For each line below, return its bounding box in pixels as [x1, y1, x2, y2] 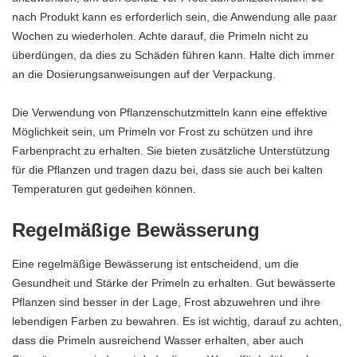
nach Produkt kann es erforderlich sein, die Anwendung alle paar [12, 10, 337, 23]
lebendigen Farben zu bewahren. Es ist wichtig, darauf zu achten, [12, 315, 342, 328]
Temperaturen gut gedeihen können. [12, 182, 196, 195]
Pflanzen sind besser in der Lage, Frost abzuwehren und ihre [12, 296, 320, 309]
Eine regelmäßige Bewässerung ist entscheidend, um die [12, 257, 299, 271]
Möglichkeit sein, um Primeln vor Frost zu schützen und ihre [12, 124, 313, 138]
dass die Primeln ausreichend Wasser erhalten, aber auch [12, 334, 304, 347]
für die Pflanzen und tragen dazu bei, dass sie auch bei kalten [12, 163, 323, 176]
